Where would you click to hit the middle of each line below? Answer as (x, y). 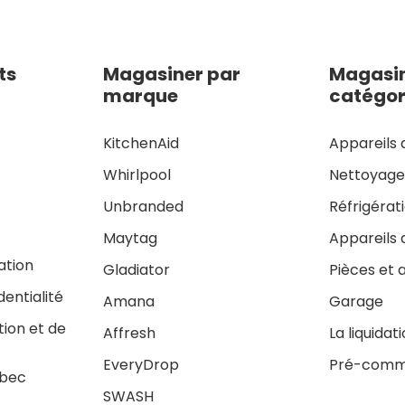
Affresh (129, 334)
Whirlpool (137, 175)
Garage (357, 302)
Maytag (130, 239)
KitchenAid (141, 144)
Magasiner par (171, 75)
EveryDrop (141, 365)
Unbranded (143, 207)
